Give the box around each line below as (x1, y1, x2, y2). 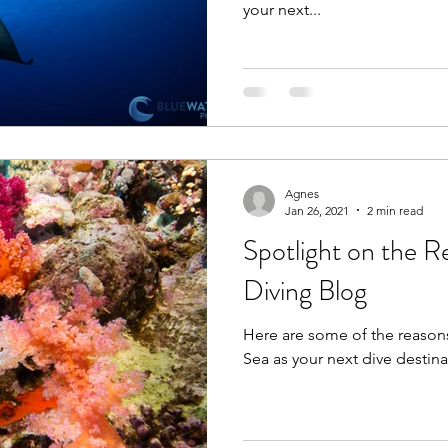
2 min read (367, 202, 423, 218)
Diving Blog (243, 270, 367, 311)
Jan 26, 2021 (285, 202, 349, 218)
